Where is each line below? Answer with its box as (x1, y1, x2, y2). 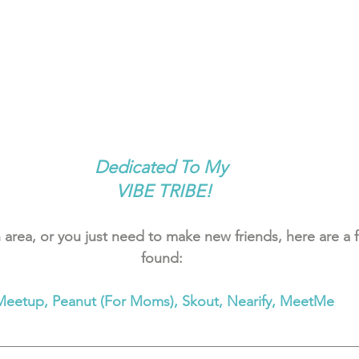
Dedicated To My (95, 155, 232, 178)
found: (140, 248, 187, 267)
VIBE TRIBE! (115, 179, 212, 202)
